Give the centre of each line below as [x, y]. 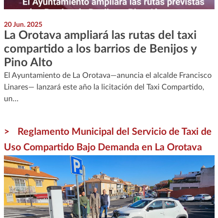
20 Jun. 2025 [23, 25]
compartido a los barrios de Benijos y [100, 49]
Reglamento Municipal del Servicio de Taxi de [114, 132]
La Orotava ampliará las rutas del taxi [100, 35]
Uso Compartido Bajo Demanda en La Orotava [103, 147]
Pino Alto [28, 63]
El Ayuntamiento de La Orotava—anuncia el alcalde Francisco [108, 75]
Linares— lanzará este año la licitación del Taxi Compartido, [104, 87]
